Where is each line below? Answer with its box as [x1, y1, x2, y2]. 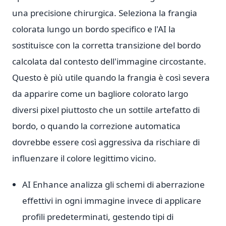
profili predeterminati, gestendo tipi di [22, 211, 174, 222]
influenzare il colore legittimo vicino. [12, 152, 156, 164]
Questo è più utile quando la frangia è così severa [12, 72, 210, 83]
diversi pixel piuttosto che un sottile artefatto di [12, 104, 200, 116]
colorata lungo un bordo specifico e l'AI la [12, 23, 176, 35]
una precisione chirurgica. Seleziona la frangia [12, 7, 197, 19]
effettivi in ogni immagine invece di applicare [22, 195, 201, 206]
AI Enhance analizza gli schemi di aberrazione [22, 179, 205, 190]
